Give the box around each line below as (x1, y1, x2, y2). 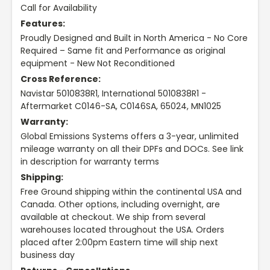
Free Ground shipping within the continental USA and (20, 186, 242, 198)
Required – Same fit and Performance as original (20, 45, 225, 57)
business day (20, 249, 75, 262)
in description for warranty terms (20, 155, 159, 168)
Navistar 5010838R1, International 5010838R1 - (20, 87, 206, 100)
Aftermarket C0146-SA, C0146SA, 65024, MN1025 (20, 100, 221, 113)
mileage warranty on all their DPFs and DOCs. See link (20, 143, 243, 155)
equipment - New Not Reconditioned (20, 57, 175, 70)
